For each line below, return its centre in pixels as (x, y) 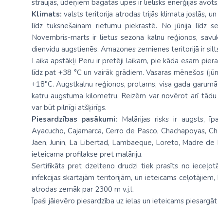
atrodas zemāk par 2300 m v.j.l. (82, 189)
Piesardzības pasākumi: (77, 119)
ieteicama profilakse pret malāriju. (87, 154)
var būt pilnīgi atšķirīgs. (69, 108)
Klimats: (46, 14)
